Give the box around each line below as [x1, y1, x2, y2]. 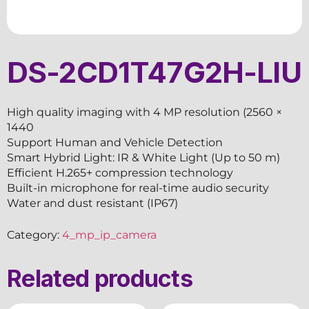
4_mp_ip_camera [62, 228, 157, 241]
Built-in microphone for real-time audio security [7, 181, 269, 195]
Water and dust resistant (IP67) [7, 197, 178, 210]
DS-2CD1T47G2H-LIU [7, 54, 301, 90]
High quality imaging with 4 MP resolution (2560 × [7, 106, 282, 119]
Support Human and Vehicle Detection [7, 136, 223, 149]
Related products [7, 264, 193, 292]
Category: [7, 228, 62, 241]
